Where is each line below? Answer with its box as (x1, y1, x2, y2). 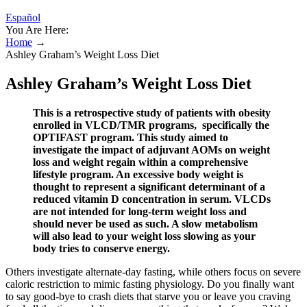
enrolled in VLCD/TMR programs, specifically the (33, 119, 269, 131)
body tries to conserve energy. (33, 242, 170, 254)
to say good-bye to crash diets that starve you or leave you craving (5, 290, 291, 302)
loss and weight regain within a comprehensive (33, 156, 248, 168)
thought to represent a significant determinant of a (33, 180, 265, 193)
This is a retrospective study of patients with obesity (33, 106, 271, 119)
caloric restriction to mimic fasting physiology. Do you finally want (5, 278, 294, 290)
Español (5, 12, 40, 23)
